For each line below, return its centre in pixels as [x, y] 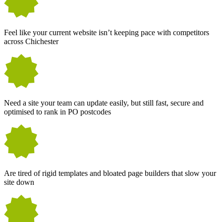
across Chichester [31, 42]
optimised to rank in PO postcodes [57, 112]
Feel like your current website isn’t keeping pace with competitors [107, 33]
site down [19, 182]
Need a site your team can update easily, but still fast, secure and [104, 103]
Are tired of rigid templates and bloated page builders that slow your [110, 173]
